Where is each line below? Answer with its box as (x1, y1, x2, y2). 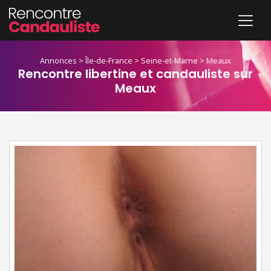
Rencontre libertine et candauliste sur (18, 65, 253, 83)
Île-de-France (85, 55, 132, 67)
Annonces (40, 55, 77, 67)
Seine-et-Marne (141, 55, 198, 67)
